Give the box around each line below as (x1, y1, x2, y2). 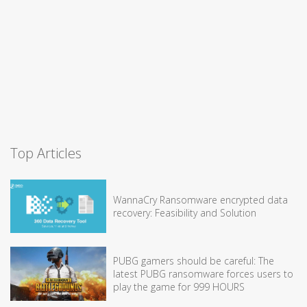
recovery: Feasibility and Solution (113, 206, 256, 219)
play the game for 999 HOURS (113, 280, 245, 293)
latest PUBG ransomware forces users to (113, 267, 293, 280)
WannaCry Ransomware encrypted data (113, 193, 288, 206)
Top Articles (10, 143, 82, 162)
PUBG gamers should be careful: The (113, 254, 274, 267)
